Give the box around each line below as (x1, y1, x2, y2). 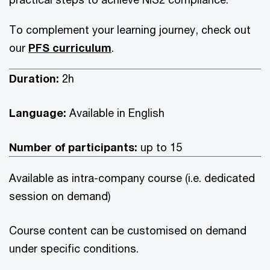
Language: (9, 106, 69, 119)
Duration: (9, 72, 62, 85)
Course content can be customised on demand (9, 224, 246, 237)
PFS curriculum (28, 41, 111, 54)
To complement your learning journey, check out (9, 23, 251, 36)
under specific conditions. (9, 242, 139, 255)
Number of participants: (9, 140, 137, 154)
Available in (69, 106, 125, 119)
